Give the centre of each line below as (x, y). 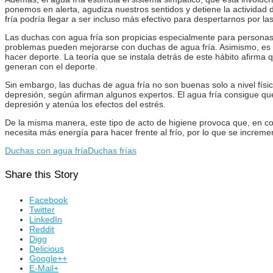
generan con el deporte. (51, 66)
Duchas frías (112, 150)
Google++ (48, 258)
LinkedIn (46, 219)
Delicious (47, 248)
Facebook (48, 200)
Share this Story (42, 175)
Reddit (42, 229)
